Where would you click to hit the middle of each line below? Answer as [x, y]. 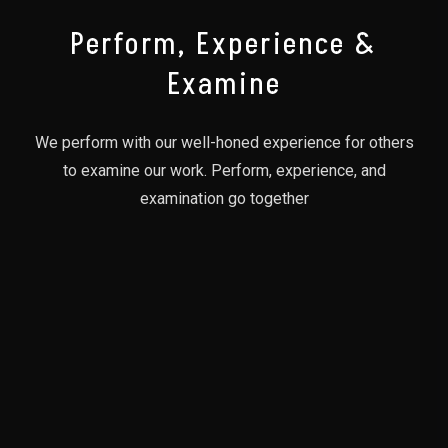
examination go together [224, 198]
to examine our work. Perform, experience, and [224, 170]
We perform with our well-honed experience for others [224, 142]
